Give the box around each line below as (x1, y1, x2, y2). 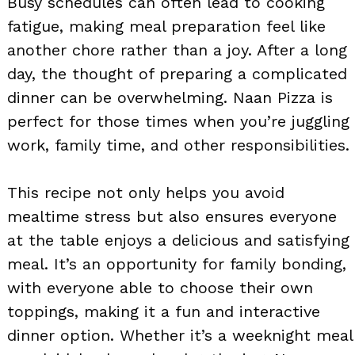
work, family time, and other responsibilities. (7, 135, 349, 155)
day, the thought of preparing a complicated (7, 63, 347, 83)
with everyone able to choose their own (7, 277, 313, 297)
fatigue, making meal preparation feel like (7, 16, 326, 36)
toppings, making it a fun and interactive (7, 301, 320, 321)
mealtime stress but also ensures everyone (7, 206, 337, 226)
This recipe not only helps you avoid (7, 182, 284, 202)
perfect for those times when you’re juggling (7, 111, 349, 131)
